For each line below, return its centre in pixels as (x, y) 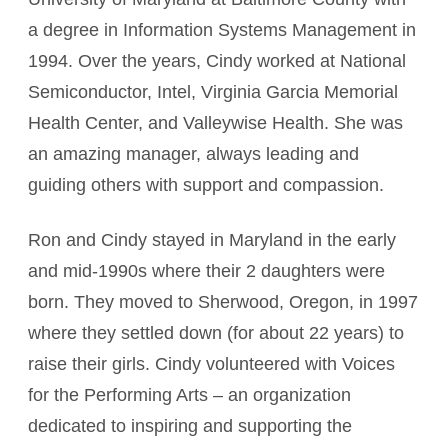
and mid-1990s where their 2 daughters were (206, 271)
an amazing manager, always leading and (193, 154)
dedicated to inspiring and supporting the (190, 426)
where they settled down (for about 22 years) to (216, 333)
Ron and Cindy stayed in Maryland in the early (212, 240)
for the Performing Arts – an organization (189, 395)
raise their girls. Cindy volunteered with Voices (211, 364)
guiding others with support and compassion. (206, 185)
